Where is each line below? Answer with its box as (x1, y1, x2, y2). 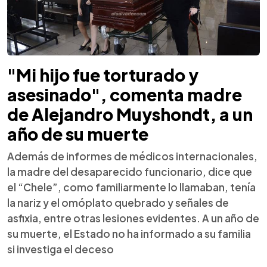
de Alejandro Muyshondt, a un (7, 103, 253, 125)
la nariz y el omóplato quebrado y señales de (7, 195, 229, 209)
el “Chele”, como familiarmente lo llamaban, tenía (7, 180, 256, 194)
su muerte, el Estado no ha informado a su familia (7, 226, 251, 240)
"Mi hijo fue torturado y (7, 64, 198, 85)
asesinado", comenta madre (7, 83, 242, 105)
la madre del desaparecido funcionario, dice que (7, 164, 252, 178)
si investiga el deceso (7, 242, 114, 256)
